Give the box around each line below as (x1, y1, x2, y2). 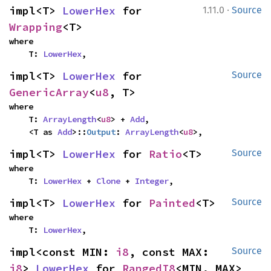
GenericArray (9, 85, 89, 99)
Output (87, 126, 116, 137)
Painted (149, 196, 195, 210)
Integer (135, 175, 169, 186)
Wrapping (9, 20, 62, 34)
